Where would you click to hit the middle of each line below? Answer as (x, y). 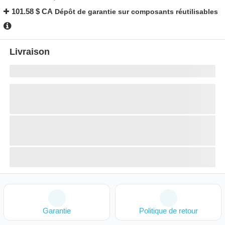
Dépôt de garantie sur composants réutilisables (136, 12)
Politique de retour (168, 211)
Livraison (30, 52)
